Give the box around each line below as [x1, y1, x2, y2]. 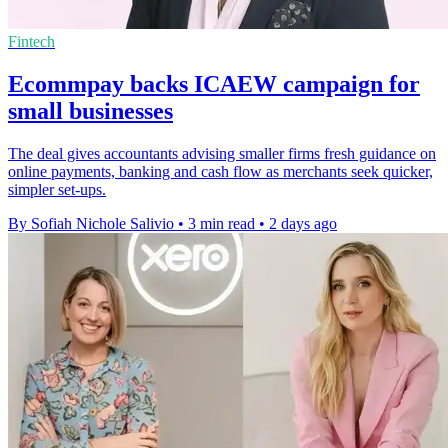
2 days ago [269, 215, 337, 233]
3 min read [188, 215, 255, 233]
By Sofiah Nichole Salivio [8, 215, 174, 233]
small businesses [8, 98, 173, 125]
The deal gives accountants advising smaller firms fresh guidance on [8, 145, 436, 163]
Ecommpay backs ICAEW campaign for [8, 71, 420, 98]
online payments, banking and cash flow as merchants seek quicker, [8, 163, 433, 181]
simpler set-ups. [8, 181, 106, 199]
